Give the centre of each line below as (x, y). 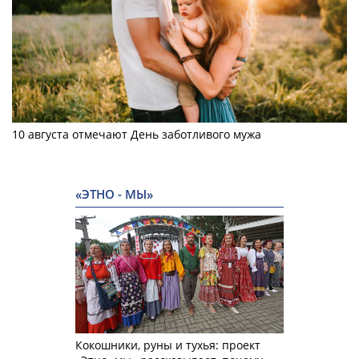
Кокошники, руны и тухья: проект (168, 345)
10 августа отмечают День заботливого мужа (137, 135)
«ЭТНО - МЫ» (114, 195)
